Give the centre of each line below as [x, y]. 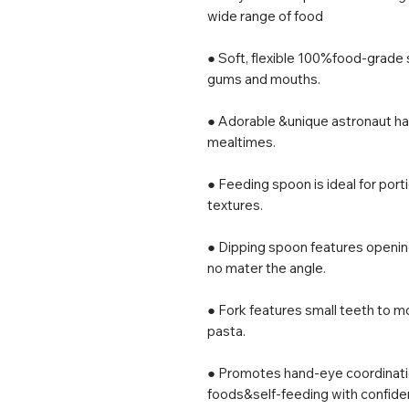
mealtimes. [241, 142]
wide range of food [265, 16]
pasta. [226, 330]
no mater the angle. [267, 267]
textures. [235, 204]
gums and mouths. [264, 79]
